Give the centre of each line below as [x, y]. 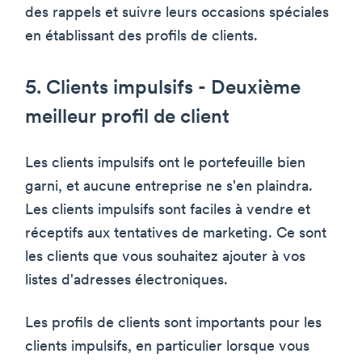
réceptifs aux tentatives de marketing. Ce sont [176, 234]
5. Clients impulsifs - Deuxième [163, 88]
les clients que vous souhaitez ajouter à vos [165, 257]
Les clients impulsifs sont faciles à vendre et [168, 210]
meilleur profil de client [127, 118]
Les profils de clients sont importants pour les [173, 323]
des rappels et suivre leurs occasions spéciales [177, 13]
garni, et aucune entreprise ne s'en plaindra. [169, 187]
